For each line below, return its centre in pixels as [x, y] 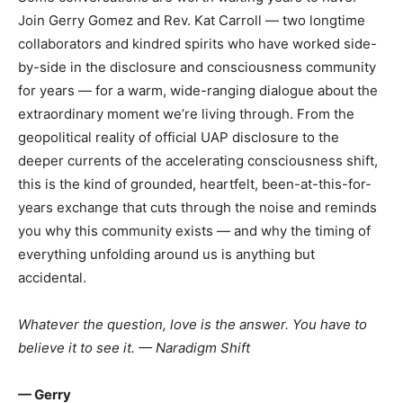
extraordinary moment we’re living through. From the [186, 114]
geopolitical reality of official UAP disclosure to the [179, 137]
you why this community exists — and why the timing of [194, 231]
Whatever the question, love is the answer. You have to [193, 324]
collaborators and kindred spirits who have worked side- [197, 44]
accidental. [52, 278]
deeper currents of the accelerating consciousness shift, [198, 161]
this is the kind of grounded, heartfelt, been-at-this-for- [195, 184]
